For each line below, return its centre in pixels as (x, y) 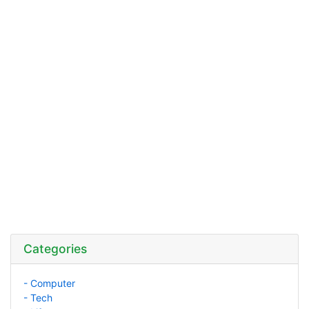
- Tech (38, 298)
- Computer (49, 283)
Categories (55, 249)
